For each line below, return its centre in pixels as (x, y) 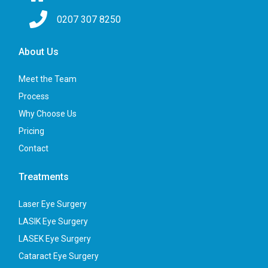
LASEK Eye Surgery (55, 239)
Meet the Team (48, 79)
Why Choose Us (48, 114)
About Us (39, 52)
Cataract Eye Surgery (59, 256)
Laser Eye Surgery (53, 204)
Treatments (44, 177)
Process (34, 97)
